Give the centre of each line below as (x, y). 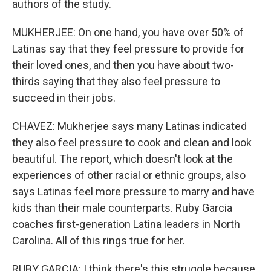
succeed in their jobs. (64, 98)
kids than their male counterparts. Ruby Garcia (122, 208)
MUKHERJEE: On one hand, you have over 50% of (128, 32)
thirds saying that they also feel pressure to (116, 81)
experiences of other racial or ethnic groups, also (129, 175)
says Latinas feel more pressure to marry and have (133, 191)
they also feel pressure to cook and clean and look (132, 142)
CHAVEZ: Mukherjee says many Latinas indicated (129, 126)
